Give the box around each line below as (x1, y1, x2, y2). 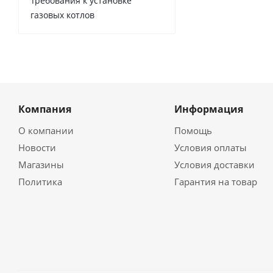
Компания (18, 102, 71, 116)
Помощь (174, 124, 212, 137)
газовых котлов (30, 9, 94, 21)
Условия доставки (174, 158, 255, 171)
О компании (18, 124, 74, 137)
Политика (18, 175, 62, 188)
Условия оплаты (174, 141, 247, 154)
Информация (174, 102, 243, 116)
